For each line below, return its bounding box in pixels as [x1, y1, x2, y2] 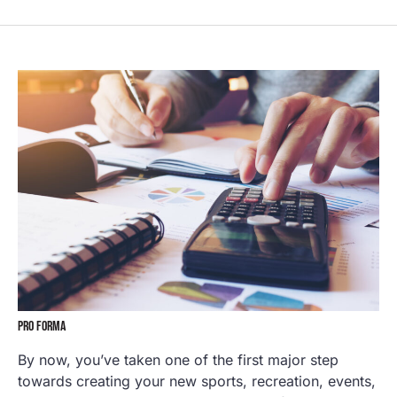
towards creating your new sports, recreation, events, [18, 372, 376, 391]
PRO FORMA [18, 318, 66, 336]
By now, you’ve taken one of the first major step [18, 351, 339, 370]
